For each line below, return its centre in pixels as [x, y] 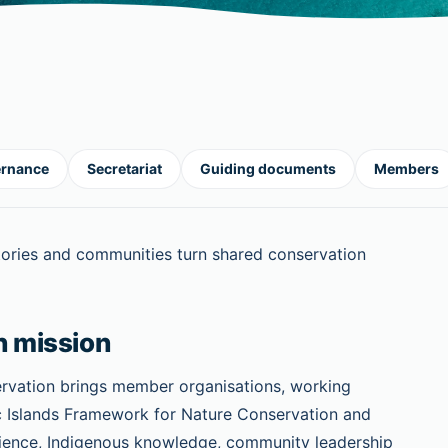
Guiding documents [268, 168]
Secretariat [124, 168]
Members [406, 168]
